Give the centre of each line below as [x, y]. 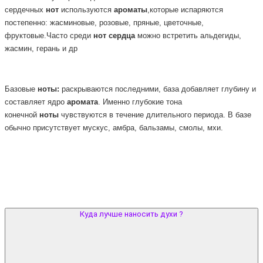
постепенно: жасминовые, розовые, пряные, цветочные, [104, 23]
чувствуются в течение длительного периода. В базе [155, 115]
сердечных [25, 10]
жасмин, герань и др [41, 48]
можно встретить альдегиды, [188, 36]
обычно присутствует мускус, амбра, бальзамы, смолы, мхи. [114, 128]
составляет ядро [36, 102]
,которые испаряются [185, 10]
